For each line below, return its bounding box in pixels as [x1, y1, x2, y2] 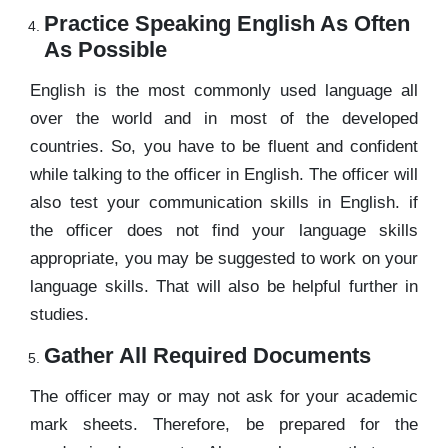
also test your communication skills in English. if [30, 192, 418, 212]
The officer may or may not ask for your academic [30, 386, 418, 406]
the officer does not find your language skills [30, 220, 418, 240]
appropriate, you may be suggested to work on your [30, 248, 418, 268]
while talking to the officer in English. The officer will [30, 164, 418, 184]
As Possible [44, 36, 167, 62]
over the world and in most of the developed [30, 108, 418, 128]
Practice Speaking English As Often [44, 10, 410, 36]
